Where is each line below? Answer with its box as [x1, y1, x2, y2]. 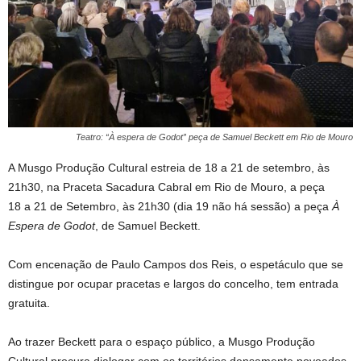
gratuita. [8, 297, 50, 310]
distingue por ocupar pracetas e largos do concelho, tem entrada [8, 277, 338, 291]
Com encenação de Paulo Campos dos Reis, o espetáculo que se [8, 258, 343, 272]
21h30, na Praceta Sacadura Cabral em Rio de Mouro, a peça [8, 180, 325, 194]
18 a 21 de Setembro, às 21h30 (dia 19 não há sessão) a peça [8, 200, 332, 214]
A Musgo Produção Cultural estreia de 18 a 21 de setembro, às [8, 161, 330, 175]
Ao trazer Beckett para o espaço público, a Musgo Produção [8, 335, 315, 349]
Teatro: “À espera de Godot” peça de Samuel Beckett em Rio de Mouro [76, 132, 353, 143]
